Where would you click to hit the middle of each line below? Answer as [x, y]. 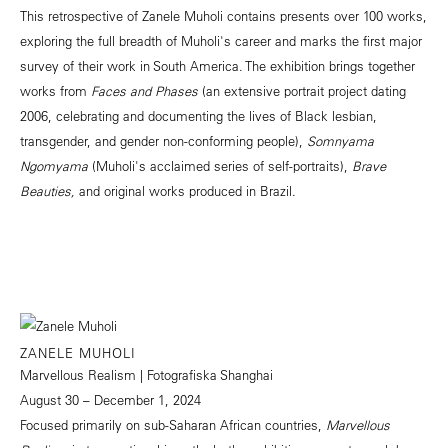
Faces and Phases [144, 90]
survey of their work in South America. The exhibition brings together [217, 65]
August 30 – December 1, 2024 [110, 399]
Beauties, [47, 190]
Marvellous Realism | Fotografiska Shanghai [146, 374]
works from [55, 90]
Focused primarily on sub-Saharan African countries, [173, 424]
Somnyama [340, 140]
